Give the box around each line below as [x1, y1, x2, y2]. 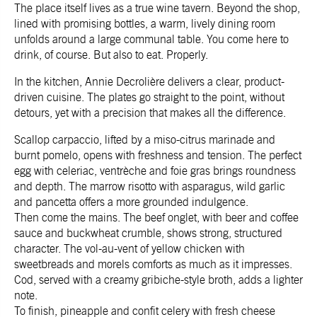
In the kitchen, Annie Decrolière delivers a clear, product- [14, 74, 284, 88]
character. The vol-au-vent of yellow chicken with [14, 241, 245, 255]
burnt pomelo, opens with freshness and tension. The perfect [14, 148, 301, 162]
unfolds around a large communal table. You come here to [14, 32, 289, 46]
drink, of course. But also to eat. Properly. [14, 47, 208, 62]
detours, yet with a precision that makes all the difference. [14, 105, 286, 120]
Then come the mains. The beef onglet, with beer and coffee [14, 210, 299, 224]
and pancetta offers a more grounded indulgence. [14, 195, 248, 209]
